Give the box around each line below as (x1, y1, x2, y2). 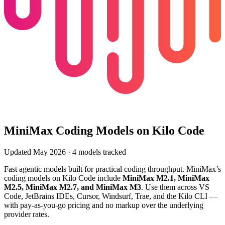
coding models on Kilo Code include (4, 173, 121, 182)
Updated (4, 147, 33, 156)
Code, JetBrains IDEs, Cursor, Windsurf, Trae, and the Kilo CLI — (4, 191, 217, 200)
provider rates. (4, 209, 49, 218)
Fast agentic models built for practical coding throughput (4, 164, 182, 173)
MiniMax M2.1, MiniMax (123, 173, 209, 182)
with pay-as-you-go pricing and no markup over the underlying (4, 200, 203, 209)
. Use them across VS (141, 182, 209, 191)
